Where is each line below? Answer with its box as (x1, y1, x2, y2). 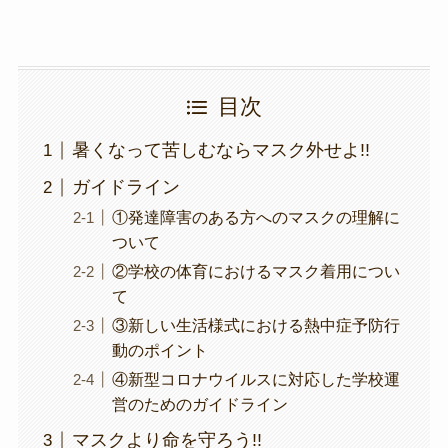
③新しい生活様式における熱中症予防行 (111, 316, 400, 335)
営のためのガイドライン (111, 395, 288, 414)
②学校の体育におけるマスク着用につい (111, 262, 400, 281)
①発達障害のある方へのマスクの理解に (111, 208, 400, 227)
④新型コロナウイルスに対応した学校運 (111, 370, 400, 389)
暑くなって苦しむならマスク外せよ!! (71, 140, 370, 161)
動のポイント (111, 341, 208, 360)
